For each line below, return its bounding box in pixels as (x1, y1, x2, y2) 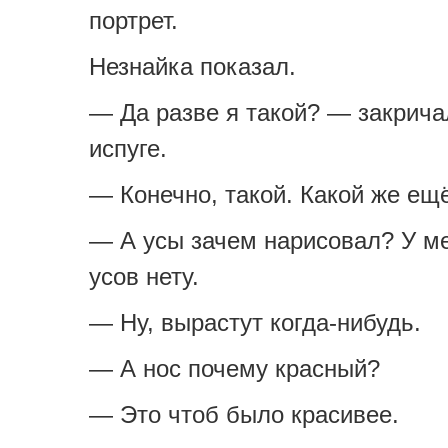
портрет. (89, 7, 178, 34)
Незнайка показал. (89, 53, 296, 80)
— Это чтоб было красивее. (89, 401, 399, 428)
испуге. (89, 135, 167, 162)
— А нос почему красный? (89, 355, 380, 382)
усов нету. (89, 263, 199, 290)
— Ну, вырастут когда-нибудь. (89, 309, 421, 336)
